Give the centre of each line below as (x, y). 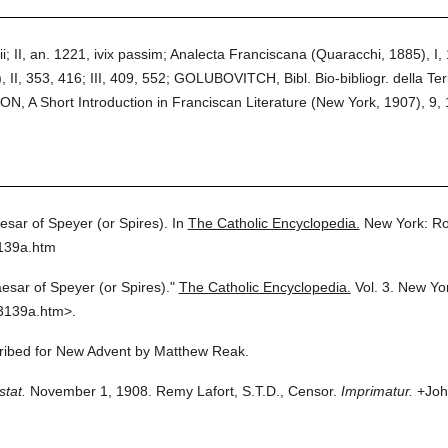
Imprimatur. (376, 391)
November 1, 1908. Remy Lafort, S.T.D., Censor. (181, 391)
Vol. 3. (374, 287)
